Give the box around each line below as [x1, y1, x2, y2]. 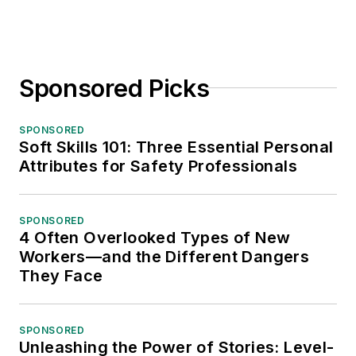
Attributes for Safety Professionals [19, 156, 297, 176]
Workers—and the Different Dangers [19, 246, 310, 266]
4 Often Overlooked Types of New [19, 227, 291, 247]
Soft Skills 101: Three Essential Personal [19, 137, 334, 157]
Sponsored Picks [19, 73, 210, 103]
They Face [19, 265, 103, 285]
